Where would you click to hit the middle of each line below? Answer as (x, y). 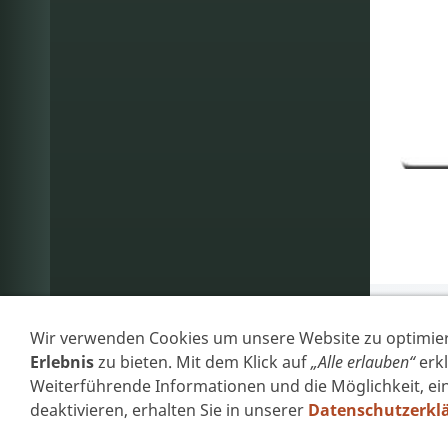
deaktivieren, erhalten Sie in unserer (169, 410)
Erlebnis (62, 362)
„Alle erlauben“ (363, 362)
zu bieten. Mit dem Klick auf (202, 362)
